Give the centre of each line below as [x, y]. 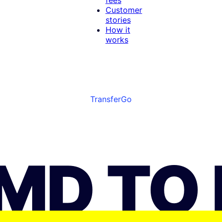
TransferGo [111, 99]
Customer [124, 10]
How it [118, 29]
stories [118, 20]
